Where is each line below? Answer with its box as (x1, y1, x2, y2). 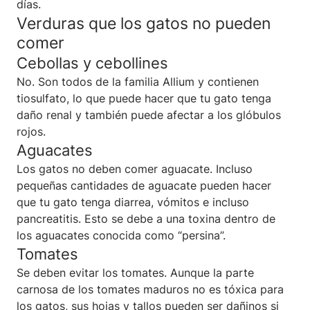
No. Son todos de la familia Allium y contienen (17, 74, 259, 89)
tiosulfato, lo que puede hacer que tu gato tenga (17, 91, 271, 105)
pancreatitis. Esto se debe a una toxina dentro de (17, 211, 275, 226)
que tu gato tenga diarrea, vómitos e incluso (17, 194, 249, 209)
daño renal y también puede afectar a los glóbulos (17, 107, 281, 122)
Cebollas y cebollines (17, 53, 168, 72)
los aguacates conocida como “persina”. (17, 228, 226, 242)
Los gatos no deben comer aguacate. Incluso (17, 161, 253, 176)
